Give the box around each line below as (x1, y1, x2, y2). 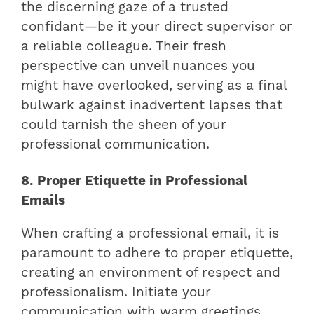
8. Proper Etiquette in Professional (21, 173, 247, 189)
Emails (21, 193, 65, 209)
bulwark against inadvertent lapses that (21, 97, 282, 114)
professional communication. (21, 137, 210, 153)
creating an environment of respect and (21, 265, 280, 281)
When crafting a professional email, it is (21, 226, 279, 242)
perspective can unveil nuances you (21, 58, 255, 74)
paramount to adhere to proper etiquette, (21, 245, 293, 261)
